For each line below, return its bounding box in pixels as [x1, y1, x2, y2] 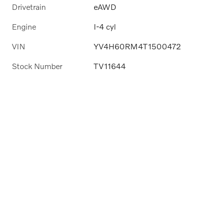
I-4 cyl [94, 21, 116, 31]
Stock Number [12, 61, 62, 71]
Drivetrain [12, 1, 46, 11]
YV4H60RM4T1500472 [94, 41, 182, 51]
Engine [12, 21, 36, 31]
